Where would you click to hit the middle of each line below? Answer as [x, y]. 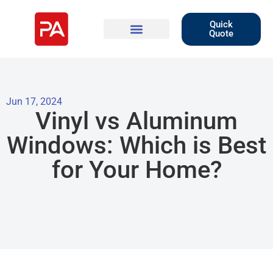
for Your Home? [136, 170]
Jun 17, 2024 [34, 101]
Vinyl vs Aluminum [136, 121]
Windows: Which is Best [136, 145]
